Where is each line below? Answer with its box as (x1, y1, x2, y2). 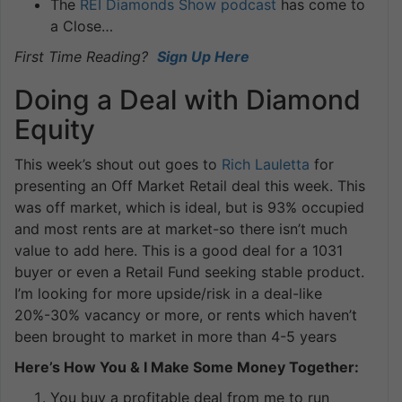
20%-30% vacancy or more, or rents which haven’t (14, 305, 357, 324)
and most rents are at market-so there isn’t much (14, 219, 347, 238)
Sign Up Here (157, 47, 249, 66)
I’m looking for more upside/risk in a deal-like (14, 284, 322, 302)
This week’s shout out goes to (14, 154, 222, 173)
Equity (14, 112, 95, 145)
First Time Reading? (14, 47, 157, 66)
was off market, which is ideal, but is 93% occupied (14, 197, 364, 216)
